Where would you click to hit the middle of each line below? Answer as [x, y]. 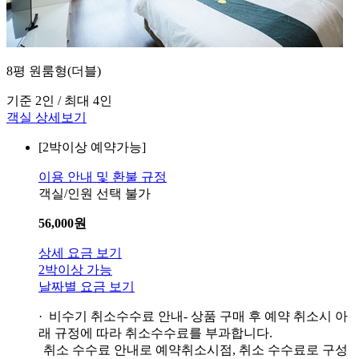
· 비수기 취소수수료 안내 [111, 316]
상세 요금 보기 [80, 252]
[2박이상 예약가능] [92, 147]
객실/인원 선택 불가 [95, 193]
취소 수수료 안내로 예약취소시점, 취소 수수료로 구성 [196, 349]
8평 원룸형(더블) [54, 71]
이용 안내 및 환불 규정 [103, 176]
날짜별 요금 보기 [87, 286]
